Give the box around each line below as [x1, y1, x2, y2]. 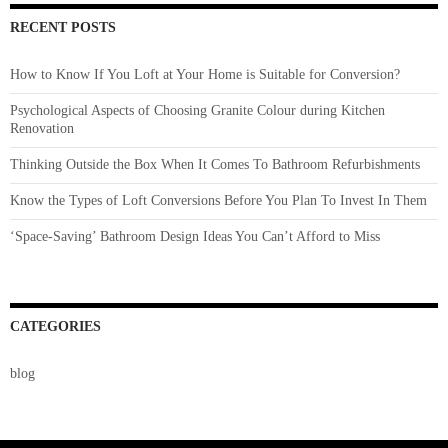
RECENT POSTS [10, 20, 116, 36]
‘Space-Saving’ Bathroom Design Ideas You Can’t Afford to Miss [10, 229, 380, 245]
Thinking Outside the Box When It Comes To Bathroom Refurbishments [10, 157, 420, 173]
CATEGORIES [10, 319, 101, 335]
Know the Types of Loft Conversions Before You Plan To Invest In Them [10, 193, 427, 209]
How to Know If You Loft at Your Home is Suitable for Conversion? [10, 67, 400, 83]
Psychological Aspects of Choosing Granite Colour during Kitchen [10, 103, 385, 119]
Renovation [10, 121, 74, 137]
